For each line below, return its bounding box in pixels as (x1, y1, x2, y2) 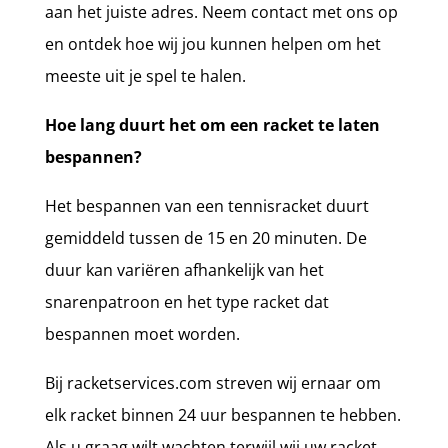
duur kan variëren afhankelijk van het (44, 258, 324, 281)
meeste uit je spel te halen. (44, 64, 246, 87)
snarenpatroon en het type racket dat (44, 290, 329, 313)
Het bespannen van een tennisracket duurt (44, 194, 369, 217)
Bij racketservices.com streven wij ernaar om (44, 371, 381, 394)
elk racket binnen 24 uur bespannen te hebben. (44, 403, 401, 426)
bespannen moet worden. (44, 322, 240, 345)
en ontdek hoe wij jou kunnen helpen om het (44, 32, 381, 55)
